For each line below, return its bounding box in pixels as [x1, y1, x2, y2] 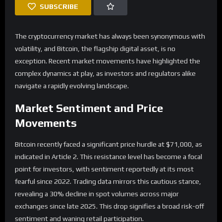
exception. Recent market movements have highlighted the [15, 56, 200, 65]
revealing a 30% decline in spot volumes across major [15, 190, 179, 198]
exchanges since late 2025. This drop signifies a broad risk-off [15, 202, 204, 211]
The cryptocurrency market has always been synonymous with [15, 32, 205, 40]
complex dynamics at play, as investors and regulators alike [15, 69, 196, 77]
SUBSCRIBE [40, 2, 78, 10]
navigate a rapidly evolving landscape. [15, 81, 129, 90]
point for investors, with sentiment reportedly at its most [15, 165, 194, 173]
